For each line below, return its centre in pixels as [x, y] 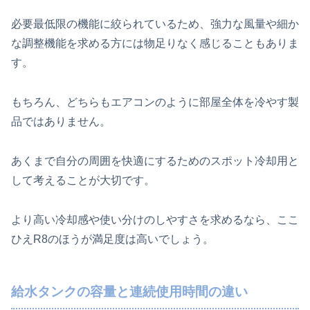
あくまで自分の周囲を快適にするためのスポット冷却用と [155, 161]
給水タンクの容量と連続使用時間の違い [129, 291]
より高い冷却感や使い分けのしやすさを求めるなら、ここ [155, 219]
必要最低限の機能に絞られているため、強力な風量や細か [155, 24]
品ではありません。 [61, 122]
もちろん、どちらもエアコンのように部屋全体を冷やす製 [155, 102]
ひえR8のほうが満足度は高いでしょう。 [112, 239]
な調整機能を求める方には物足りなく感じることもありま [155, 44]
